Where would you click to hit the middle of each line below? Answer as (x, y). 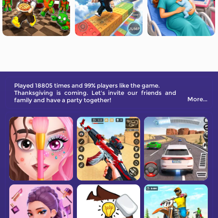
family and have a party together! (63, 100)
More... (197, 99)
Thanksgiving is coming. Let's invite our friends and (95, 93)
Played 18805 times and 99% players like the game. (87, 85)
